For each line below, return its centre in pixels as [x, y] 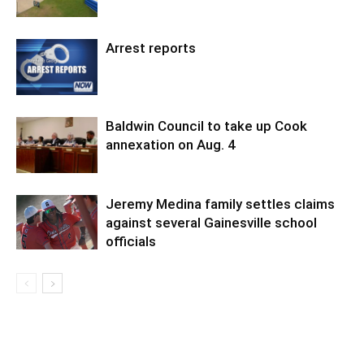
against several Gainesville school [211, 223]
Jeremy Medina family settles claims [220, 204]
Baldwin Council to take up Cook [206, 126]
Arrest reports [151, 48]
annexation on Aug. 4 [171, 145]
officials [131, 242]
